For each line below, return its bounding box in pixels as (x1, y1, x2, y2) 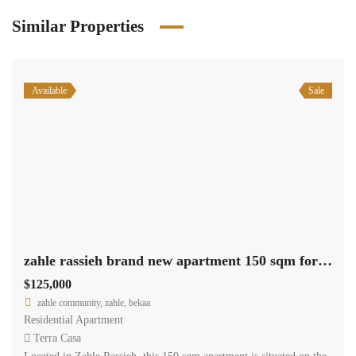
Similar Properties (12, 17, 144, 36)
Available (32, 85, 67, 96)
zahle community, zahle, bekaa (37, 296, 150, 308)
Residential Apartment (24, 313, 123, 326)
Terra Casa (33, 331, 81, 344)
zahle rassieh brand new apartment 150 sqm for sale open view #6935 (318, 252, 332, 269)
